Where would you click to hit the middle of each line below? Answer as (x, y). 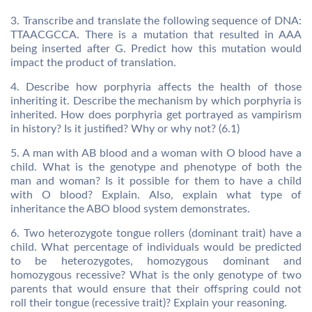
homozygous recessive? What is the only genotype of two (156, 275)
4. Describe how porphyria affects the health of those (156, 87)
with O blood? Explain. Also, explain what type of (156, 195)
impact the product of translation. (93, 63)
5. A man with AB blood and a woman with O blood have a (156, 153)
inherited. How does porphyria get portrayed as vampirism (156, 115)
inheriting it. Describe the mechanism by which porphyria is (156, 101)
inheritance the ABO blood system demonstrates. (130, 209)
